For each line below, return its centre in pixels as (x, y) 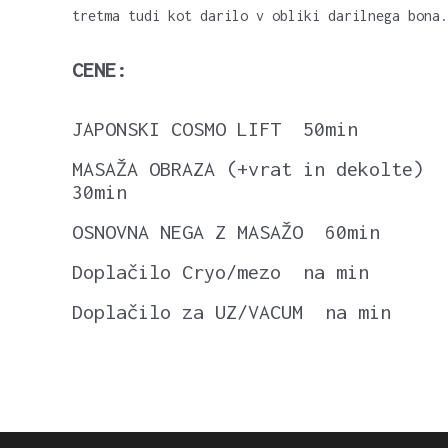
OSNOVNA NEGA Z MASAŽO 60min (226, 231)
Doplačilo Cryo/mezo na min (220, 271)
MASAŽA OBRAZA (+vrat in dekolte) (248, 168)
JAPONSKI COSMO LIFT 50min (215, 128)
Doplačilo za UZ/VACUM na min (231, 311)
